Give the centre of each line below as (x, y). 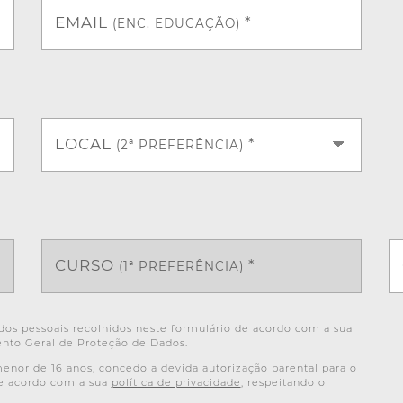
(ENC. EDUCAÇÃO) (176, 23)
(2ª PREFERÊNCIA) (179, 144)
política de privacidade (176, 382)
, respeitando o (283, 382)
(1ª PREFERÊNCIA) (181, 266)
